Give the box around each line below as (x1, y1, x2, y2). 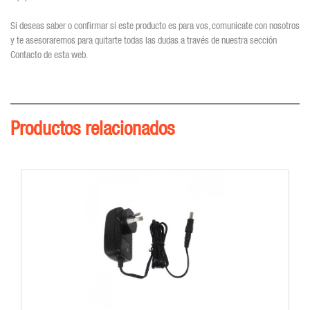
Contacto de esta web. (10, 48, 88, 61)
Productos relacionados (10, 116, 174, 140)
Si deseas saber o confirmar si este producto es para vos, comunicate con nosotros (10, 19, 300, 32)
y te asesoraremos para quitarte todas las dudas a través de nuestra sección (10, 34, 277, 46)
